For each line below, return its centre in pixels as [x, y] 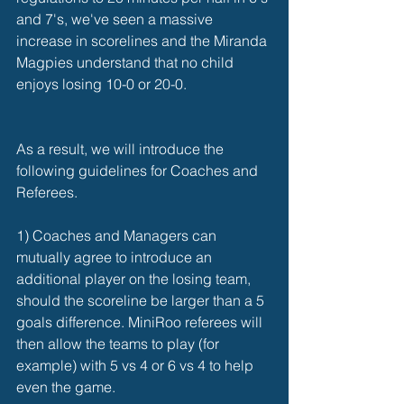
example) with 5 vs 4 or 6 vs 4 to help [137, 365]
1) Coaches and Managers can [118, 235]
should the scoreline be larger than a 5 [142, 300]
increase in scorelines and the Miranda [143, 41]
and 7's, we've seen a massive [116, 19]
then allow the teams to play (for [119, 344]
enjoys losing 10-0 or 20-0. [103, 84]
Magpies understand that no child [127, 62]
